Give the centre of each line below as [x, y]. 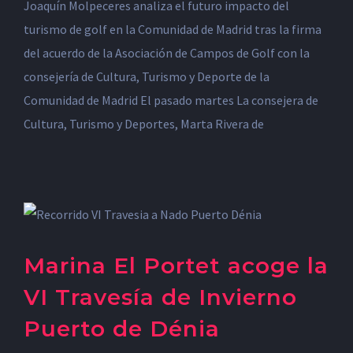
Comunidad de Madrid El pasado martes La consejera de [171, 100]
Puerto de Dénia [122, 329]
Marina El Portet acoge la [176, 266]
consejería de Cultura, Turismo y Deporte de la [147, 76]
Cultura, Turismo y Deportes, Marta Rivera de [144, 124]
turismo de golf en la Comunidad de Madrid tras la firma [173, 29]
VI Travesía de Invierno [160, 297]
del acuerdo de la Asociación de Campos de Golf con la [167, 53]
